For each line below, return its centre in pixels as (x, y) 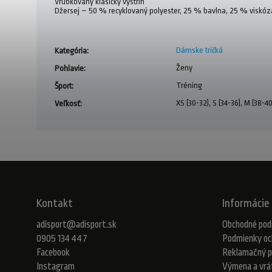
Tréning (189, 85)
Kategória (71, 50)
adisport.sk (96, 224)
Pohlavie (69, 68)
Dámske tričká (199, 50)
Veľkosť (67, 103)
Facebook (53, 252)
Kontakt (55, 203)
